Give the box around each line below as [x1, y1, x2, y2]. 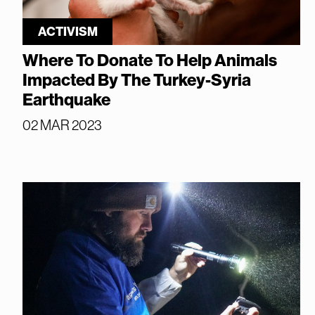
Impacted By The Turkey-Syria [22, 70, 251, 91]
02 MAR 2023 [22, 117, 102, 134]
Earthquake [22, 90, 110, 110]
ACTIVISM [37, 24, 98, 40]
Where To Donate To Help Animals [22, 51, 277, 71]
